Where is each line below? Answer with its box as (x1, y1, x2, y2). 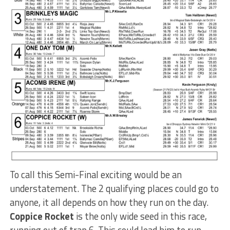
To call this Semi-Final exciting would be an (9, 167, 182, 182)
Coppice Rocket (9, 208, 74, 223)
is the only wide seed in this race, (73, 208, 207, 223)
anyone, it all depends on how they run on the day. (9, 195, 208, 209)
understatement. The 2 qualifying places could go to (9, 181, 219, 196)
